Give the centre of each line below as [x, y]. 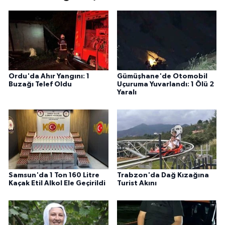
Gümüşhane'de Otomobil [162, 77]
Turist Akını [137, 184]
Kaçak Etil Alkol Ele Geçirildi [57, 184]
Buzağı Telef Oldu [40, 85]
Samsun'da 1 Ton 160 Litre [54, 176]
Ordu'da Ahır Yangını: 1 [49, 77]
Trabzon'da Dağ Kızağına [163, 176]
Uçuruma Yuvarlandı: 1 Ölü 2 [165, 85]
